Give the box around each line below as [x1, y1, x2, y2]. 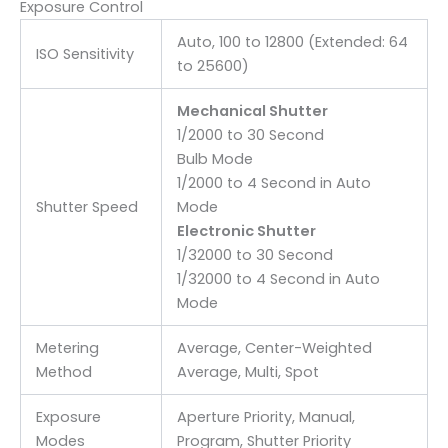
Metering [35, 337, 99, 358]
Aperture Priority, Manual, [176, 406, 355, 427]
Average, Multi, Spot [176, 361, 319, 382]
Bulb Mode [176, 148, 253, 169]
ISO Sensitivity [35, 43, 134, 64]
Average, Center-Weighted [176, 337, 372, 358]
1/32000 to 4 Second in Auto [176, 268, 380, 289]
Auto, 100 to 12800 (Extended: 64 [176, 31, 408, 52]
